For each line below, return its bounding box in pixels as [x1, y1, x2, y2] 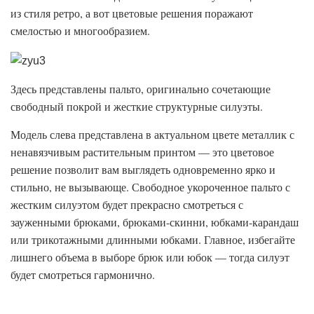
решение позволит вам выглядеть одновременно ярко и [11, 161, 275, 177]
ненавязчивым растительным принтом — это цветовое [11, 144, 274, 159]
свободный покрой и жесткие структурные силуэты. [11, 98, 263, 114]
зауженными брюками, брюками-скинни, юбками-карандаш [11, 214, 299, 229]
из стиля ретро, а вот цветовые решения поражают [11, 5, 253, 20]
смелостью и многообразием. [11, 22, 150, 38]
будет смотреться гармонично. [11, 266, 155, 282]
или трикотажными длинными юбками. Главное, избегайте [11, 231, 295, 247]
